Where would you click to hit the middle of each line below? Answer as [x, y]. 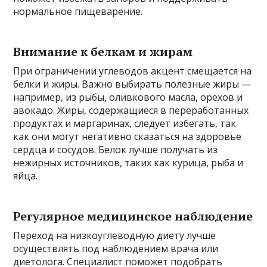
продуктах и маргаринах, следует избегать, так [125, 123]
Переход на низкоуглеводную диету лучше [115, 235]
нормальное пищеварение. [78, 11]
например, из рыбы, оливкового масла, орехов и [128, 97]
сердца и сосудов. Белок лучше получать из [116, 149]
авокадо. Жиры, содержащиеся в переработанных [131, 110]
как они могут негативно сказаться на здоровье [128, 136]
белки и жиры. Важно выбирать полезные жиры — [132, 84]
